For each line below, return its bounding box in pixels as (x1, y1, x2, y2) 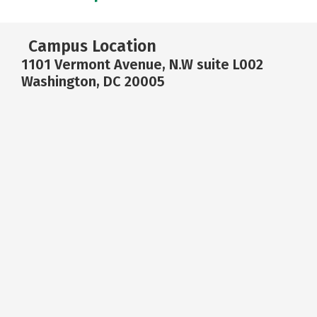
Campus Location (28, 36, 156, 56)
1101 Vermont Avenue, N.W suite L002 (21, 56, 263, 73)
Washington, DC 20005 (21, 73, 165, 90)
